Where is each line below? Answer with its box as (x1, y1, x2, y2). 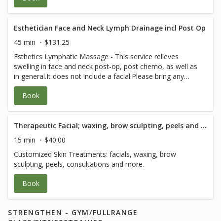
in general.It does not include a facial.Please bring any (14, 72, 184, 81)
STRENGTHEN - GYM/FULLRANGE (8, 208, 138, 217)
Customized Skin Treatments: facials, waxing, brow (14, 149, 176, 159)
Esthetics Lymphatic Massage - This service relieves (14, 52, 179, 61)
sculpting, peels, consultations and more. (14, 159, 144, 169)
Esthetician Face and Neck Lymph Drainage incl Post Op (14, 23, 206, 33)
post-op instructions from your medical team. (14, 81, 159, 91)
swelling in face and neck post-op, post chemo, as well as (14, 62, 197, 71)
